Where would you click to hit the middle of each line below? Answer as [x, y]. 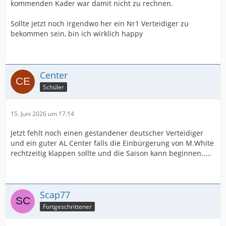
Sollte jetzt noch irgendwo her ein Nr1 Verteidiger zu [100, 23]
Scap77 [55, 195]
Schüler [53, 87]
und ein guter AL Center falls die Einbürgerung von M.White [112, 143]
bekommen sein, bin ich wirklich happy [77, 34]
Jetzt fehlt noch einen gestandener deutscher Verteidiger [107, 133]
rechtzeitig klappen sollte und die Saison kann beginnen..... [111, 153]
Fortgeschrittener [67, 206]
